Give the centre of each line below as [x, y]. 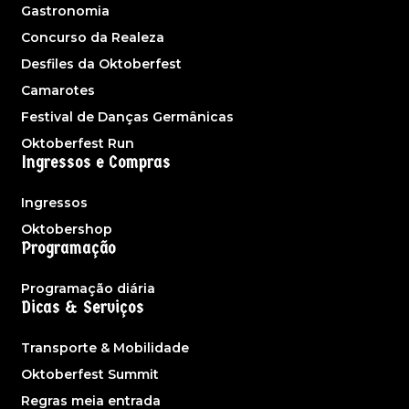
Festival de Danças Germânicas [127, 117]
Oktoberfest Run [78, 144]
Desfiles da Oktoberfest [101, 64]
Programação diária [88, 289]
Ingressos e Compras [96, 163]
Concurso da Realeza [93, 38]
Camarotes [58, 91]
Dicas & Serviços [83, 308]
